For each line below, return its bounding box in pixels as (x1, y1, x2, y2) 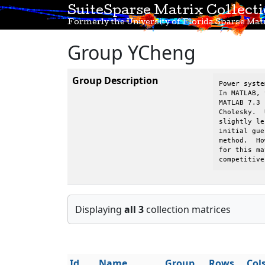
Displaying (75, 203, 124, 216)
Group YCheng (67, 40, 196, 65)
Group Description (72, 74, 159, 87)
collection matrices (144, 203, 231, 216)
